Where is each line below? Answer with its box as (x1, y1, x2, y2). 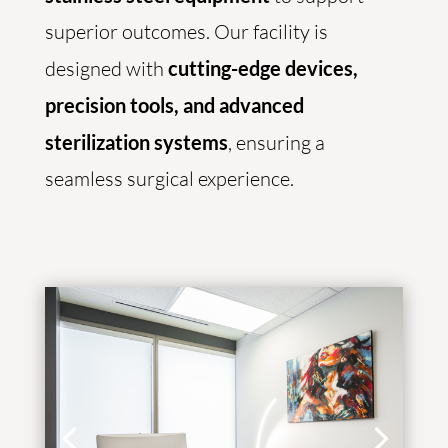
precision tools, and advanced (44, 93, 304, 117)
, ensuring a (227, 130, 325, 155)
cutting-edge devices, (167, 56, 358, 80)
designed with (44, 56, 168, 81)
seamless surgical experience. (44, 166, 294, 191)
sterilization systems (44, 130, 228, 154)
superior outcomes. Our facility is (44, 19, 328, 44)
